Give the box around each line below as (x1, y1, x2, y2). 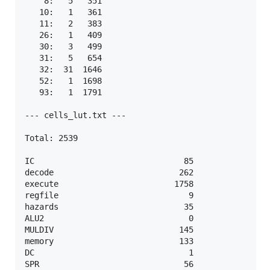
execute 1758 (25, 178, 193, 189)
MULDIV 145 (25, 224, 193, 234)
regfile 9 (25, 190, 193, 200)
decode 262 (25, 167, 193, 177)
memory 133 (25, 236, 193, 246)
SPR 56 (25, 259, 193, 269)
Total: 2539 (25, 133, 78, 143)
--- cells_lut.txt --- (25, 110, 126, 120)
